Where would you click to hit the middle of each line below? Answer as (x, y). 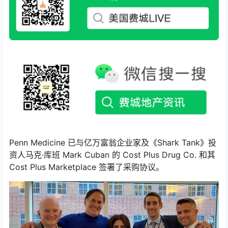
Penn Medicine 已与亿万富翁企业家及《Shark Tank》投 (113, 143)
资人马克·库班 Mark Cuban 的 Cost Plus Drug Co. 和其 (112, 155)
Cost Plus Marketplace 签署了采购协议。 (87, 167)
